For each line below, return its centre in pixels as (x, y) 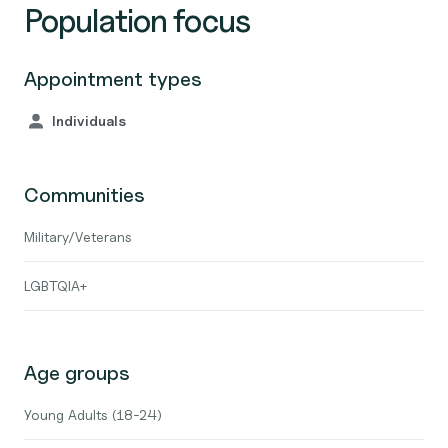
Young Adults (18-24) (93, 414)
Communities (84, 195)
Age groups (77, 373)
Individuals (89, 120)
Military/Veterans (78, 236)
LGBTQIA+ (56, 285)
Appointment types (113, 79)
